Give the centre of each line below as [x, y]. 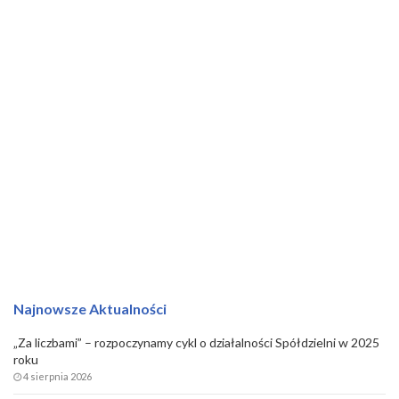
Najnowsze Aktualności [90, 308]
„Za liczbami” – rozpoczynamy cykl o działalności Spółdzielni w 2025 [196, 342]
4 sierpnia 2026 [57, 376]
